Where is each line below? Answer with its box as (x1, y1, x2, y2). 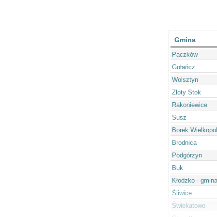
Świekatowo (171, 202, 205, 210)
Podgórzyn (171, 152, 202, 159)
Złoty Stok (171, 89, 201, 96)
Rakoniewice (171, 101, 207, 109)
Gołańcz (171, 63, 195, 71)
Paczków (171, 51, 198, 59)
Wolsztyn (171, 76, 198, 84)
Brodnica (171, 139, 197, 147)
